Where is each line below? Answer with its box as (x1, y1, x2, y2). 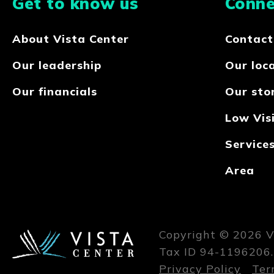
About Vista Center (12, 32, 129, 46)
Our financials (12, 84, 97, 99)
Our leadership (12, 58, 102, 73)
